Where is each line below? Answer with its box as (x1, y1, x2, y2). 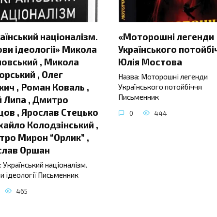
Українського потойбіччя (118, 82, 202, 92)
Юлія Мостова (118, 56, 182, 67)
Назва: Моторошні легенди (118, 72, 208, 81)
